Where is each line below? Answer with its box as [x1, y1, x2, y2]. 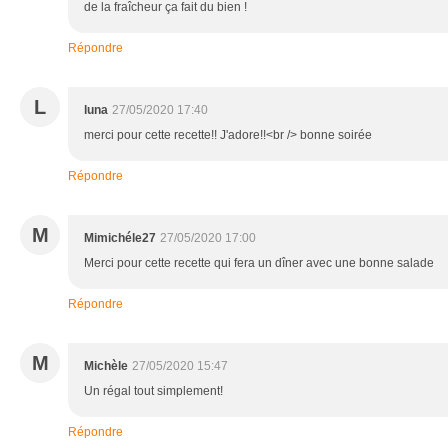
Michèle [84, 359, 128, 374]
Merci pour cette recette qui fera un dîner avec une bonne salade [84, 256, 434, 271]
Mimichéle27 [84, 231, 156, 246]
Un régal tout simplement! [84, 384, 223, 399]
